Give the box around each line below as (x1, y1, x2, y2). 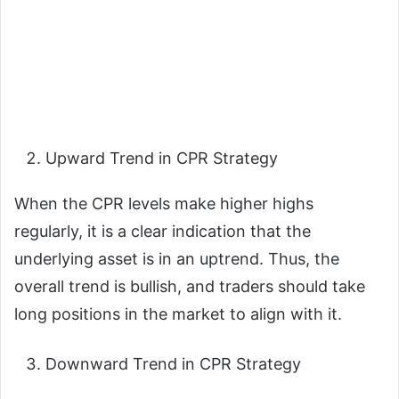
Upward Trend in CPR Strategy (45, 149, 282, 168)
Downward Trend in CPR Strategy (45, 354, 305, 374)
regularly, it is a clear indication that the (14, 222, 311, 241)
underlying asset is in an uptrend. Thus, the (14, 249, 339, 269)
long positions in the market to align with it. (14, 305, 346, 324)
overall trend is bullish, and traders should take (14, 277, 365, 297)
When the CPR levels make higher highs (14, 194, 313, 214)
